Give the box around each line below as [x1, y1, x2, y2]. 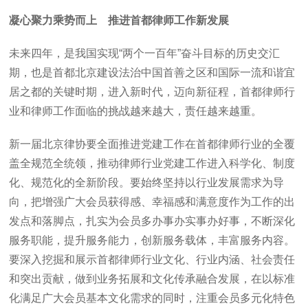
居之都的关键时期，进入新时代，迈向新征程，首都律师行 [9, 86, 296, 98]
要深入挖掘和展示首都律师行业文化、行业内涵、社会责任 [9, 254, 296, 265]
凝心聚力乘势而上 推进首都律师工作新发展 [9, 14, 230, 26]
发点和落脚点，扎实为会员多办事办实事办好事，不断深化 [9, 215, 296, 227]
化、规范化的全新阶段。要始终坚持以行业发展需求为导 [9, 177, 285, 188]
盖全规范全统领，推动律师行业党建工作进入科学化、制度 [9, 157, 296, 169]
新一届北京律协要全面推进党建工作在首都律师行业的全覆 [9, 138, 296, 150]
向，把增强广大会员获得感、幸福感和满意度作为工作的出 [9, 196, 296, 208]
